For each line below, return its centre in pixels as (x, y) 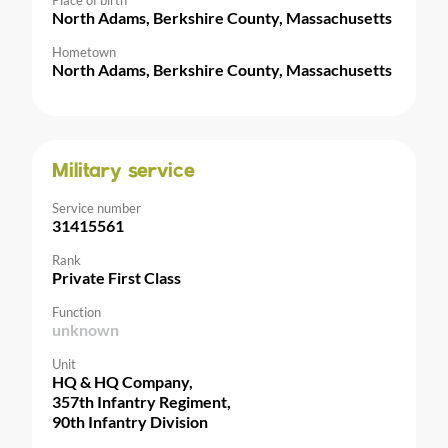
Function (76, 312)
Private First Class (116, 278)
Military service (123, 172)
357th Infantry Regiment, (141, 402)
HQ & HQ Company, (122, 382)
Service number (96, 208)
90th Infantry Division (130, 422)
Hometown (84, 52)
